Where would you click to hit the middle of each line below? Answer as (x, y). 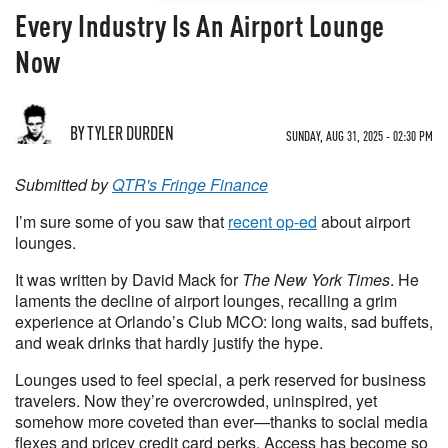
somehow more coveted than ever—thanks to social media (221, 421)
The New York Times (316, 279)
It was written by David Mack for (128, 279)
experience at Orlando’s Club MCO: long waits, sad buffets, (224, 321)
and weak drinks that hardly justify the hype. (169, 342)
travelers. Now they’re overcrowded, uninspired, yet (196, 400)
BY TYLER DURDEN (122, 132)
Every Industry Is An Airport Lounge (200, 25)
